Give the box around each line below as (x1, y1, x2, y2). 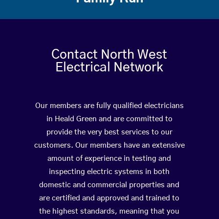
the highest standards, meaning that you (39, 208, 180, 216)
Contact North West (51, 48, 168, 62)
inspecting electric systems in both (49, 168, 170, 176)
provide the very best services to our (46, 129, 173, 136)
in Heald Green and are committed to (46, 115, 173, 123)
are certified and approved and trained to (39, 195, 180, 202)
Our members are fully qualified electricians (35, 102, 184, 110)
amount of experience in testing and (47, 155, 172, 163)
